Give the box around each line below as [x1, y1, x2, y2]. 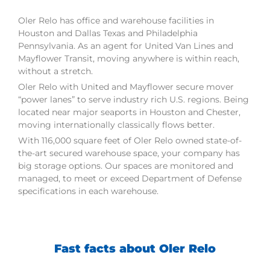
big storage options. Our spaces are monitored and [18, 160, 233, 171]
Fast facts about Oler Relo [54, 241, 216, 256]
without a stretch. [18, 65, 93, 77]
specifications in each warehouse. [18, 185, 159, 196]
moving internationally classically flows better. [18, 119, 215, 130]
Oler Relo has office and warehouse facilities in [18, 14, 214, 26]
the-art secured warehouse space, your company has [18, 147, 240, 159]
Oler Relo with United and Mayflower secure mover [18, 81, 234, 92]
